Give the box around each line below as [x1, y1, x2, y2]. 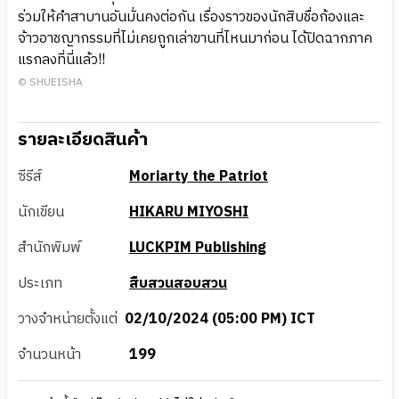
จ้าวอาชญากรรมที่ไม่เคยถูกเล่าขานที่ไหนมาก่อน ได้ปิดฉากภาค [18, 26, 372, 51]
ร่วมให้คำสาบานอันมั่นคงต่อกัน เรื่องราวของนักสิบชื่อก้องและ [18, 4, 365, 29]
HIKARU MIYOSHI [129, 199, 248, 224]
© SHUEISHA [18, 73, 83, 91]
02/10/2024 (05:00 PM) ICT [125, 306, 315, 331]
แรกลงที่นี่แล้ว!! [18, 47, 105, 72]
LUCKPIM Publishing [129, 235, 266, 260]
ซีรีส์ [18, 164, 42, 189]
